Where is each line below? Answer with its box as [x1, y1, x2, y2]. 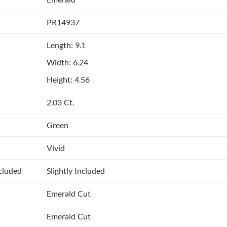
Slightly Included [47, 166, 105, 176]
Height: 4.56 [47, 74, 90, 85]
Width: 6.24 [47, 57, 88, 67]
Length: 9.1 [47, 40, 86, 50]
